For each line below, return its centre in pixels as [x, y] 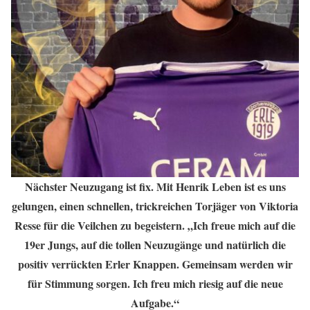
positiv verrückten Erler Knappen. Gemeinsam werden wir [155, 264]
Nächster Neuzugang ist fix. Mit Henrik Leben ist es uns [155, 186]
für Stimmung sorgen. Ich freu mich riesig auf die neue [155, 283]
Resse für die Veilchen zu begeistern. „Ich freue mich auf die [155, 225]
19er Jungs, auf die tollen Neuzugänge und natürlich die [155, 245]
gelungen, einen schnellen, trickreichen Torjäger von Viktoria [155, 206]
